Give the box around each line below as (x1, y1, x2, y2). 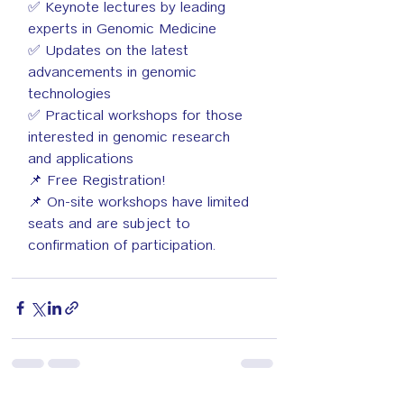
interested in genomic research (28, 125, 234, 147)
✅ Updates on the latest (28, 39, 193, 60)
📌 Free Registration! (28, 169, 166, 190)
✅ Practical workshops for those (28, 104, 247, 125)
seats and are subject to (28, 212, 195, 234)
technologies (28, 82, 111, 104)
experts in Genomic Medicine (28, 17, 216, 39)
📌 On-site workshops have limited (28, 190, 253, 212)
